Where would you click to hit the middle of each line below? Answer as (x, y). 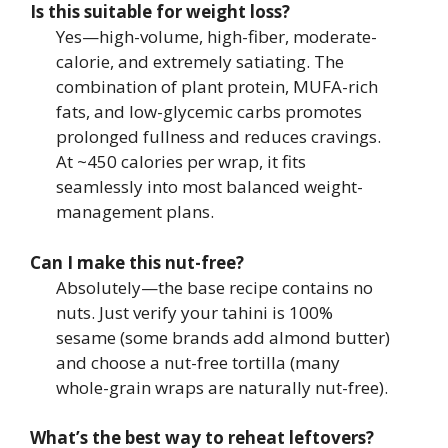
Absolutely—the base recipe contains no (214, 287)
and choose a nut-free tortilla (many (197, 362)
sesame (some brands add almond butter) (222, 337)
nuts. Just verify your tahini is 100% (194, 312)
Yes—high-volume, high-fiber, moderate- (216, 36)
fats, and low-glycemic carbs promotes (208, 111)
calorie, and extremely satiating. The (199, 61)
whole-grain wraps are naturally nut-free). (221, 387)
